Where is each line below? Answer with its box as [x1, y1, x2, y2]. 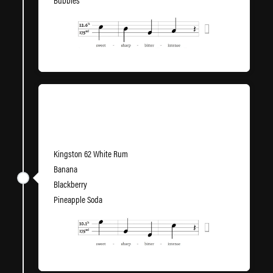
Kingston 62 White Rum [54, 147, 128, 160]
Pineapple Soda [54, 193, 102, 205]
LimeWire [54, 114, 95, 132]
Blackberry [54, 177, 87, 190]
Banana [54, 162, 77, 175]
